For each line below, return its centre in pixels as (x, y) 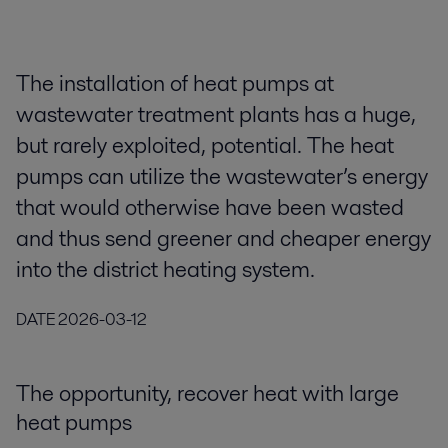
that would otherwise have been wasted (210, 207)
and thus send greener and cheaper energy (223, 238)
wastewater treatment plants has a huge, (216, 114)
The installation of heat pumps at (175, 83)
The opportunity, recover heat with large (207, 392)
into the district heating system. (165, 269)
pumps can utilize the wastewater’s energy (222, 176)
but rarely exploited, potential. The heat (205, 145)
